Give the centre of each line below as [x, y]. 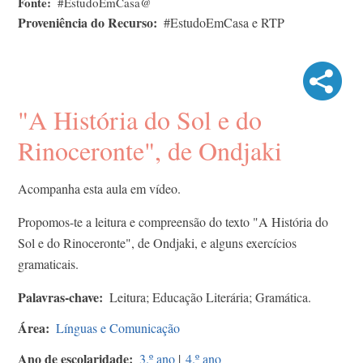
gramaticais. [48, 263]
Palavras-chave [58, 297]
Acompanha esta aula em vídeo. [99, 188]
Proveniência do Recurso [85, 22]
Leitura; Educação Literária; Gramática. [210, 297]
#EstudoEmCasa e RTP [224, 22]
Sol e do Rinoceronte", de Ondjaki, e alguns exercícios [157, 242]
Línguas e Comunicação [118, 327]
